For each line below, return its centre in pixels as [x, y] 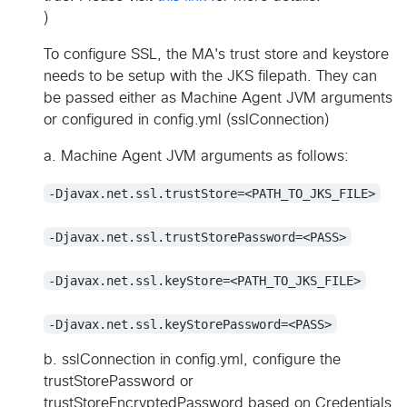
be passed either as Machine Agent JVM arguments [218, 99]
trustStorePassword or [119, 382]
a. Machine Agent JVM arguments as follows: [196, 157]
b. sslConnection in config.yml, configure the [192, 360]
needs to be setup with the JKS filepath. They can [210, 77]
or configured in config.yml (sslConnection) [186, 120]
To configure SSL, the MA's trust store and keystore [216, 55]
